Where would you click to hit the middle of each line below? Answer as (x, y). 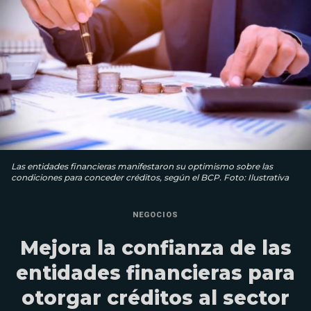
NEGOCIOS (155, 215)
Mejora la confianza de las (155, 248)
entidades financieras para (155, 273)
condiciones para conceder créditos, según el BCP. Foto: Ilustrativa (150, 178)
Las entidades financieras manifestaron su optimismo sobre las (142, 167)
